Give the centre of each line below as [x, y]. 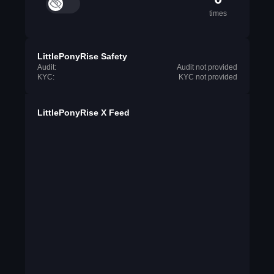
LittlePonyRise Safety [82, 56]
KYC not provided [208, 77]
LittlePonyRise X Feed [83, 113]
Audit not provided [207, 67]
